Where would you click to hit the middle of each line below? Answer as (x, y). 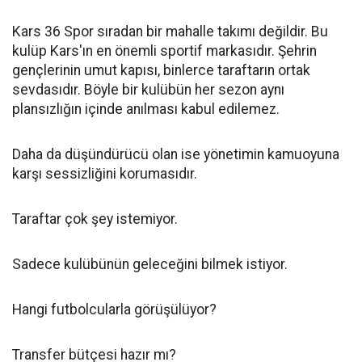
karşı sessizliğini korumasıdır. (105, 174)
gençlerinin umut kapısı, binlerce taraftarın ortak (161, 70)
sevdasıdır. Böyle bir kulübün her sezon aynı (148, 90)
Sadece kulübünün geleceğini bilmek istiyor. (150, 264)
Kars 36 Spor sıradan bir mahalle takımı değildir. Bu (170, 32)
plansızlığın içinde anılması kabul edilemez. (146, 109)
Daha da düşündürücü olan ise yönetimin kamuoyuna (176, 154)
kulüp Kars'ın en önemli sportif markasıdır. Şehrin (164, 51)
